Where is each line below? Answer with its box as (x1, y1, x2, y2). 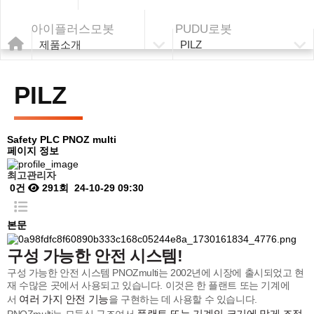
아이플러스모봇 (31, 22, 114, 36)
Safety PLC (7, 134, 60, 145)
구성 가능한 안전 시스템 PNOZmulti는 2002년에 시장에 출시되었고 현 (7, 266, 304, 278)
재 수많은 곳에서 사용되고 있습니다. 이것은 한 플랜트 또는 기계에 (7, 279, 290, 291)
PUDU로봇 (175, 22, 232, 36)
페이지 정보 (7, 145, 59, 156)
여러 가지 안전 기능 (19, 292, 109, 305)
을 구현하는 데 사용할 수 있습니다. (108, 293, 257, 305)
